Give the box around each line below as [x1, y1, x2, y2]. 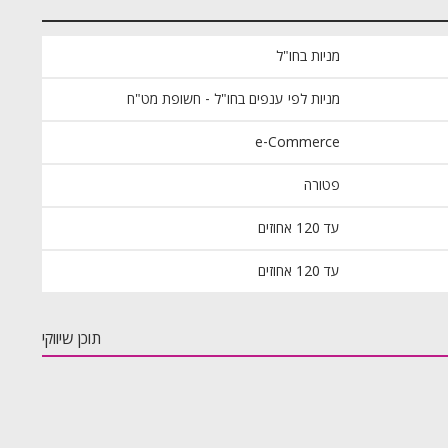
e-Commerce [255, 133, 340, 151]
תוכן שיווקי [42, 328, 102, 349]
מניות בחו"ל [276, 47, 340, 65]
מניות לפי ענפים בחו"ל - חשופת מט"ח [127, 90, 340, 108]
